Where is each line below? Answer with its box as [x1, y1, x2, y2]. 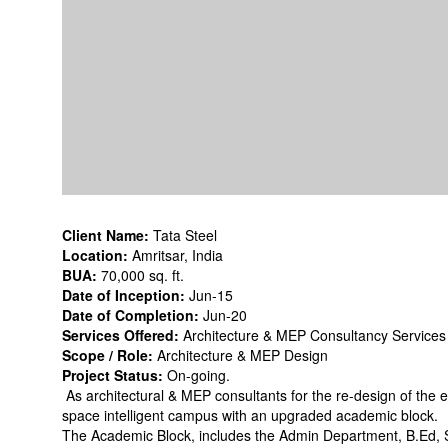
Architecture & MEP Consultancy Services [183, 325, 446, 345]
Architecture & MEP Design [157, 345, 328, 365]
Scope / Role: [62, 345, 153, 365]
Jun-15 [189, 285, 233, 305]
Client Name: [62, 225, 149, 245]
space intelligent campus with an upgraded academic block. [62, 405, 438, 425]
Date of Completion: [62, 305, 199, 325]
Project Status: [62, 365, 163, 385]
